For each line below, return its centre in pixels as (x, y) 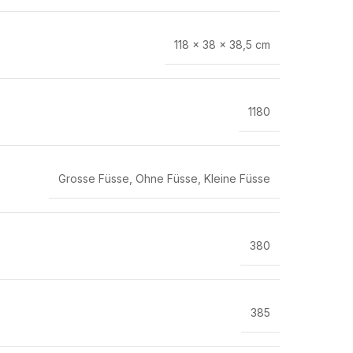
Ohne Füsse (167, 178)
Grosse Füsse (94, 178)
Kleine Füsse (237, 178)
